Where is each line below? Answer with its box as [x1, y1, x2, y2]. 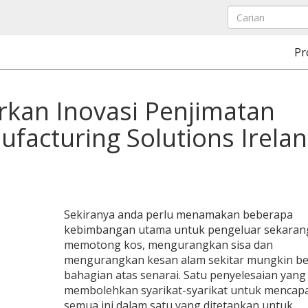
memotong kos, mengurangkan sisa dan [63, 237, 273, 252]
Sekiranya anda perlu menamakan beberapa [63, 207, 293, 222]
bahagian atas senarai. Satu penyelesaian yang [63, 267, 306, 283]
